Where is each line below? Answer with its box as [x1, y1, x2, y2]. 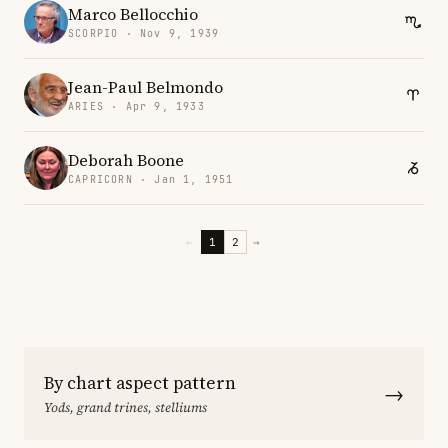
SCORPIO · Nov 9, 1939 [68, 26, 220, 40]
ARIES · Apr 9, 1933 [68, 99, 205, 113]
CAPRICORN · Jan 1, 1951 [68, 172, 234, 186]
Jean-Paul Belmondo [68, 75, 223, 98]
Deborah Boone [68, 148, 184, 171]
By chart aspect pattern [44, 371, 236, 395]
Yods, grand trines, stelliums [44, 399, 207, 416]
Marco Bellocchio [68, 2, 198, 25]
